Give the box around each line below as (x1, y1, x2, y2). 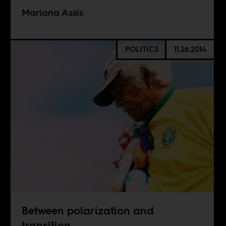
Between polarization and (21, 203, 154, 218)
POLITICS (125, 44, 159, 55)
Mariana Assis (21, 6, 83, 19)
